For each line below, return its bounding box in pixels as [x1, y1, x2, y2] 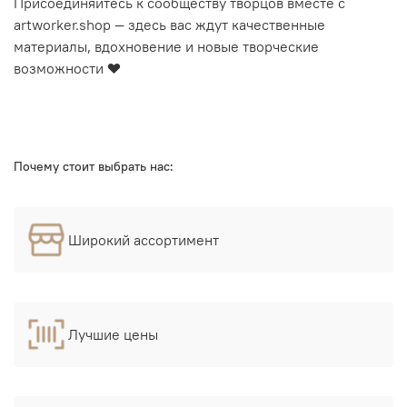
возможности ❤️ [14, 59, 121, 78]
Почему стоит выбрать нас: [14, 157, 174, 174]
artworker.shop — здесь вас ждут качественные [14, 15, 325, 35]
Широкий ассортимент [68, 230, 219, 249]
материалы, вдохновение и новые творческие [14, 37, 319, 56]
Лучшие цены [68, 324, 158, 343]
